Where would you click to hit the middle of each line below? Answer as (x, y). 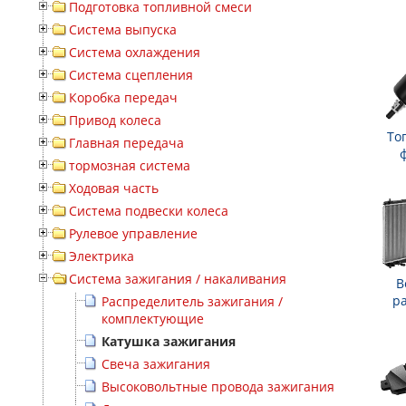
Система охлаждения (135, 52)
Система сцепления (131, 75)
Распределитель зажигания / (192, 301)
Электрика (101, 256)
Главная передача (126, 143)
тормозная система (130, 165)
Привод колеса (115, 120)
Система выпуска (123, 29)
